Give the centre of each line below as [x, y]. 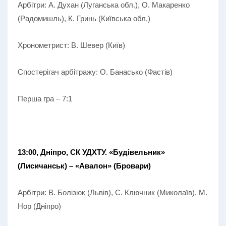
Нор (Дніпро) [39, 206]
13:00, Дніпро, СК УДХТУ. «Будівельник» [91, 152]
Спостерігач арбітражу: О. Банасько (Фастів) [95, 72]
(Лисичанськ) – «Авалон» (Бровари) [84, 165]
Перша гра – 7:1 [45, 98]
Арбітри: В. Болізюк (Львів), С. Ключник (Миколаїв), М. [112, 192]
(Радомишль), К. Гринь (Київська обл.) [84, 18]
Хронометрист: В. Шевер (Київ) [71, 45]
